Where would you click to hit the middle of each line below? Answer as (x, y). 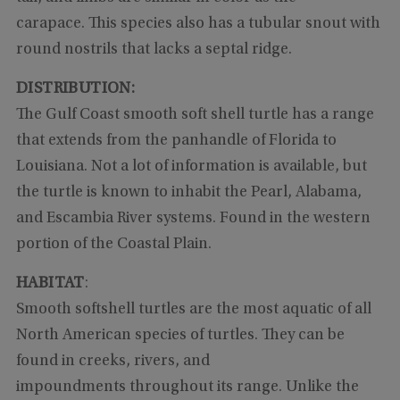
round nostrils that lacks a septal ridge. (154, 50)
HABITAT (50, 284)
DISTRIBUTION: (75, 90)
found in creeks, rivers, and (112, 362)
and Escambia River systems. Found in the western (193, 219)
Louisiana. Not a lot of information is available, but (191, 167)
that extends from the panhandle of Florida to (176, 142)
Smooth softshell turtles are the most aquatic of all (193, 310)
